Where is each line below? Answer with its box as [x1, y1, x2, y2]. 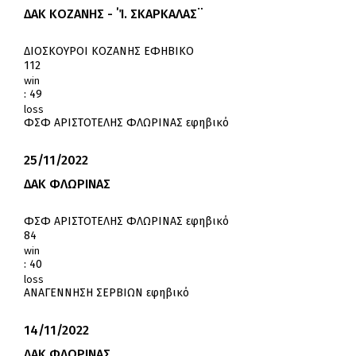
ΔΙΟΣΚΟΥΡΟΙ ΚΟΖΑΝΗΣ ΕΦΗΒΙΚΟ [24, 44, 194, 59]
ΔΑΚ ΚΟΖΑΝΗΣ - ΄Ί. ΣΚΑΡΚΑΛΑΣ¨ [24, 6, 203, 22]
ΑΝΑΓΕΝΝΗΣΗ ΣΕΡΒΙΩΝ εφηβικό [24, 286, 189, 300]
